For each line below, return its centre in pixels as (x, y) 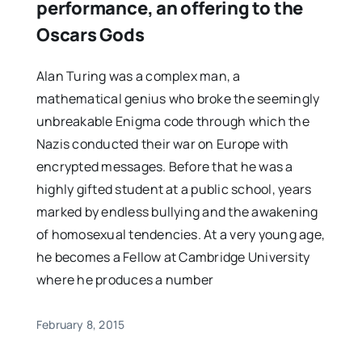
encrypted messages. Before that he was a (164, 166)
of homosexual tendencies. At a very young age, (181, 234)
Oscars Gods (90, 35)
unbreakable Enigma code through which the (173, 121)
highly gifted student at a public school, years (174, 189)
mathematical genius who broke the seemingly (178, 99)
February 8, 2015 (80, 324)
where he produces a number (125, 280)
